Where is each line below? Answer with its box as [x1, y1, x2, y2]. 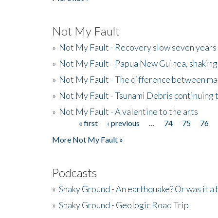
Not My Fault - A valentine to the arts [59, 106, 198, 117]
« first [79, 118, 98, 127]
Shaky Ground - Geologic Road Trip [59, 199, 189, 210]
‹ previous [107, 118, 140, 127]
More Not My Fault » [52, 134, 123, 144]
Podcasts [52, 165, 97, 180]
